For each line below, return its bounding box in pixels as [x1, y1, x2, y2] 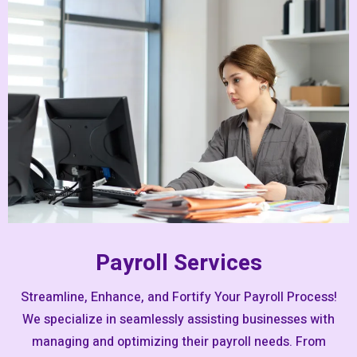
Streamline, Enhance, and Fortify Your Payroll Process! [20, 287, 337, 307]
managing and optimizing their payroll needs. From [31, 331, 326, 351]
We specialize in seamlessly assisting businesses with [22, 309, 335, 329]
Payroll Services [95, 246, 262, 280]
